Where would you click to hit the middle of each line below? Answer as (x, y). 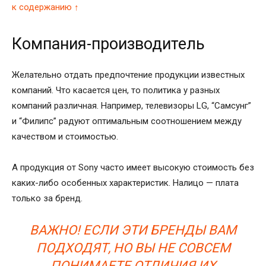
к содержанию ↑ (45, 7)
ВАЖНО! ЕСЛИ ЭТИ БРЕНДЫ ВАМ (133, 230)
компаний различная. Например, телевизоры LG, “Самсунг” (132, 106)
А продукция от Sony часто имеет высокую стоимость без (133, 168)
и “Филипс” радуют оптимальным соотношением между (127, 121)
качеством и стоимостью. (65, 137)
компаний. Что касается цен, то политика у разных (116, 91)
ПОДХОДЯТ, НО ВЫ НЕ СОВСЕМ (133, 248)
